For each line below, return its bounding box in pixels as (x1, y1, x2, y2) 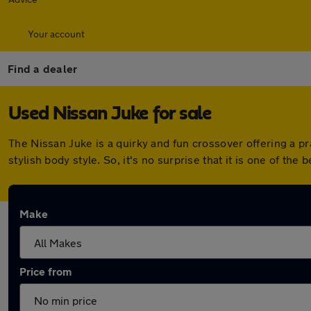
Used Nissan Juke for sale (8, 104, 212, 124)
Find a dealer (8, 62, 78, 75)
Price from (19, 264, 72, 278)
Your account (28, 28, 85, 40)
